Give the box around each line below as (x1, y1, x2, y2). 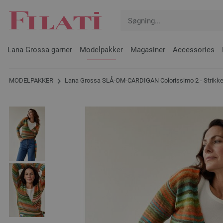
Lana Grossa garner (7, 45, 72, 54)
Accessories (173, 45, 215, 54)
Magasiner (130, 45, 165, 54)
